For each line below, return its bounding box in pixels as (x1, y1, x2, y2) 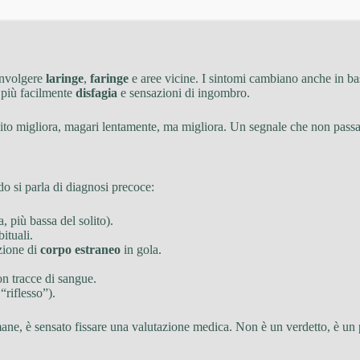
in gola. (121, 242, 162, 256)
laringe (46, 71, 84, 85)
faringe (90, 71, 129, 85)
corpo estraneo (40, 242, 121, 256)
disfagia (76, 85, 117, 100)
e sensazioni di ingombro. (117, 85, 250, 100)
